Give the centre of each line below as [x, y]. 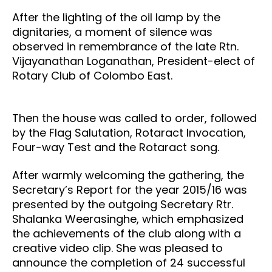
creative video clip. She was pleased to [117, 248]
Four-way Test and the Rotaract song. [117, 147]
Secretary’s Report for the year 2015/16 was [130, 189]
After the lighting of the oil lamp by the [116, 17]
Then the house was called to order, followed [134, 118]
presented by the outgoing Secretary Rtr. [123, 204]
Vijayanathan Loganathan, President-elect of [134, 61]
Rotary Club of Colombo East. [94, 75]
